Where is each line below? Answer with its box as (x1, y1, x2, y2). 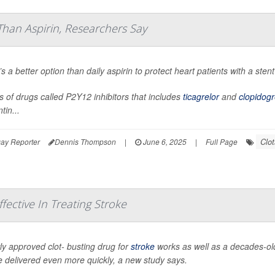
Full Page (206, 136, 238, 147)
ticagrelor (183, 90, 219, 103)
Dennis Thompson (55, 136, 116, 147)
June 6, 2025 (141, 136, 187, 147)
